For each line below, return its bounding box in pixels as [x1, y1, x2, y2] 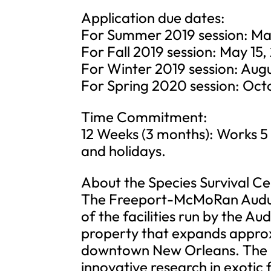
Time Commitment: [81, 108, 208, 126]
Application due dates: [81, 8, 226, 27]
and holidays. [81, 142, 166, 160]
